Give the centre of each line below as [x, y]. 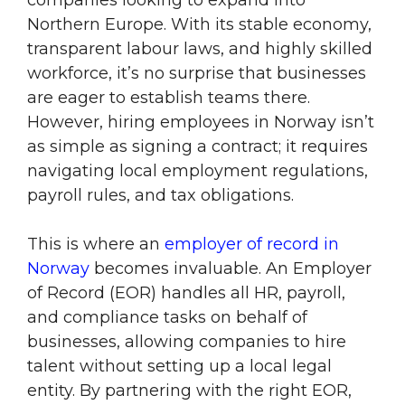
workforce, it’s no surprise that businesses [197, 74]
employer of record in [252, 245]
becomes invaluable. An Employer [231, 269]
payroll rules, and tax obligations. [160, 196]
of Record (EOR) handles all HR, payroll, [186, 293]
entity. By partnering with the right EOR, [189, 391]
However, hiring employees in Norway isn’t [201, 122]
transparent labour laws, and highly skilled [200, 49]
